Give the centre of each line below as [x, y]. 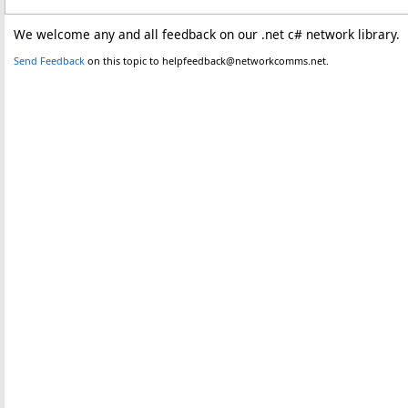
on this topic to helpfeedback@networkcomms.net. [207, 60]
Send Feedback [49, 60]
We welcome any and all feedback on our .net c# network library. [209, 34]
